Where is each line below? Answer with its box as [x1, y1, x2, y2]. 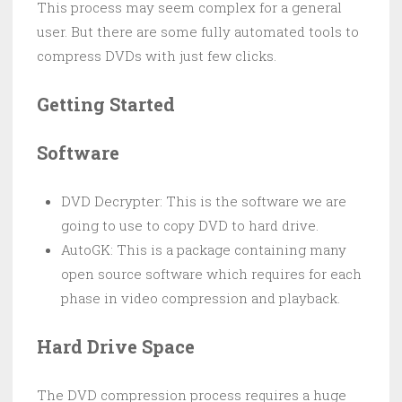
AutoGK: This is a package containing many [61, 240, 346, 259]
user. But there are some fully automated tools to [37, 22, 359, 41]
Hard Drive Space [37, 335, 195, 359]
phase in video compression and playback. [61, 289, 340, 308]
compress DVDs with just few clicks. [37, 47, 276, 66]
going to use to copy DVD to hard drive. [61, 216, 319, 235]
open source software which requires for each [61, 265, 362, 284]
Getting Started [37, 92, 175, 117]
